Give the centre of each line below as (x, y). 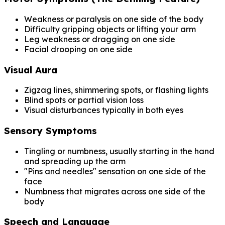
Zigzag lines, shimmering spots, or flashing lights (116, 90)
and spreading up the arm (75, 161)
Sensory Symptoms (50, 131)
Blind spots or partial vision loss (84, 100)
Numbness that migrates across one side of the (115, 191)
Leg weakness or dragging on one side (100, 39)
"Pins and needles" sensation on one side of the (115, 171)
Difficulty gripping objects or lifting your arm (110, 29)
